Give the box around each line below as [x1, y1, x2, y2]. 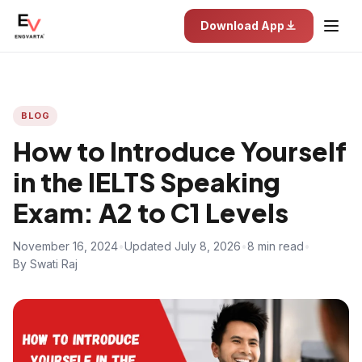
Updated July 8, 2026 [124, 239, 241, 253]
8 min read [247, 239, 304, 253]
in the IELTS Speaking [13, 166, 280, 198]
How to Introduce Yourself [13, 135, 347, 167]
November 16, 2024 [13, 239, 118, 253]
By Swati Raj [13, 257, 78, 271]
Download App [200, 19, 284, 32]
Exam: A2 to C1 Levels [13, 196, 288, 229]
